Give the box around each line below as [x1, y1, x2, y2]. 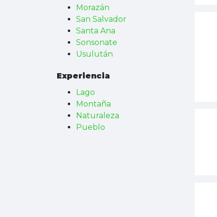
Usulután [76, 49, 113, 59]
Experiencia [57, 71, 110, 80]
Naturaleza [76, 111, 119, 120]
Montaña [76, 99, 111, 108]
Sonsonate [76, 38, 117, 47]
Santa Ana [76, 26, 115, 35]
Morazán [76, 3, 109, 12]
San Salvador [76, 15, 126, 24]
